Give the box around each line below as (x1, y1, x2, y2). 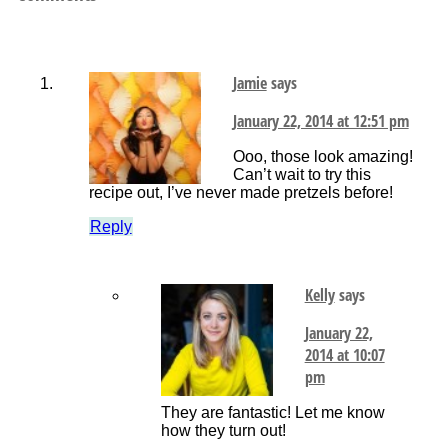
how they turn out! (160, 422, 286, 440)
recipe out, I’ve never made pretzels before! (88, 184, 393, 202)
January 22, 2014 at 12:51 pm (232, 110, 409, 133)
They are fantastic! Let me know (160, 404, 385, 422)
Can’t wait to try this (232, 166, 371, 184)
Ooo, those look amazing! (232, 148, 413, 166)
